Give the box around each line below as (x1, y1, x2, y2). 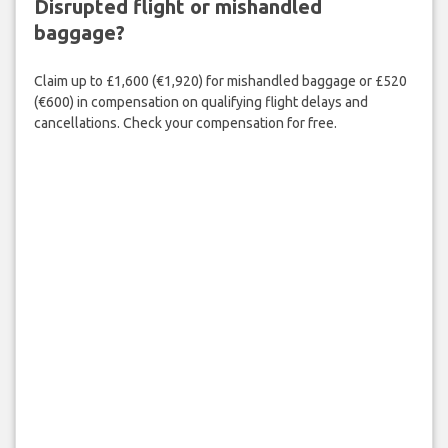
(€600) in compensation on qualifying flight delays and (33, 94, 368, 111)
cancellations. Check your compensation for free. (33, 115, 337, 132)
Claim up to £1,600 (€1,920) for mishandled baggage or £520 (33, 73, 407, 90)
